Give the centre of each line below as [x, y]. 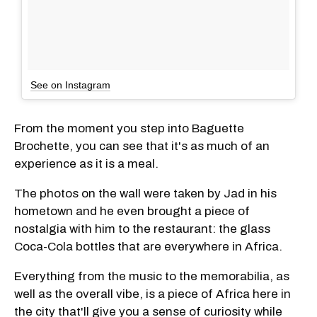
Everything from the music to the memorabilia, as [152, 276]
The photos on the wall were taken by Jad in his [145, 193]
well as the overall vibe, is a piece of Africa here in [152, 294]
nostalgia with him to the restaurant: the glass [142, 229]
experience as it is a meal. [86, 163]
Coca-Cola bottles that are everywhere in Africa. [148, 246]
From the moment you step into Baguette [129, 128]
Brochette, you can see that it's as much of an [142, 146]
